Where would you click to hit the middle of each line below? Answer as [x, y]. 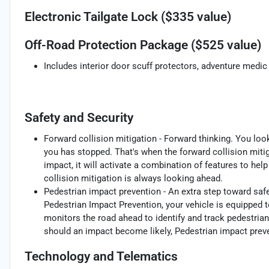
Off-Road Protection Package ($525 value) [143, 45]
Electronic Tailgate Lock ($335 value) [128, 17]
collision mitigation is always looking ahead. [133, 179]
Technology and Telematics [101, 257]
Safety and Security [79, 118]
